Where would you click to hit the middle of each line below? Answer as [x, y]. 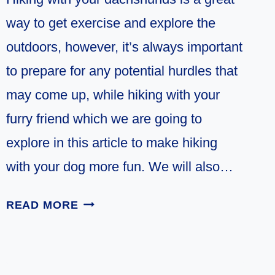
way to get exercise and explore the [110, 23]
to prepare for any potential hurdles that [122, 71]
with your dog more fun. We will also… [119, 166]
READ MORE [42, 205]
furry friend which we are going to [104, 118]
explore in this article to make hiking [111, 142]
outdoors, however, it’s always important [124, 47]
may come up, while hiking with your [113, 95]
